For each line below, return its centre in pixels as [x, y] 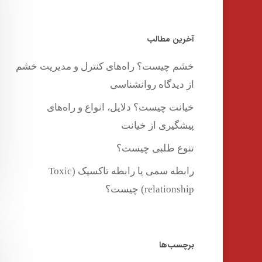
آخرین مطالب [171, 39]
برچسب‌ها [177, 245]
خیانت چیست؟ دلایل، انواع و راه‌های [121, 107]
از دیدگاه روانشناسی [152, 84]
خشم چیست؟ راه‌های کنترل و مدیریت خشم [105, 66]
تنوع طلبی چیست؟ [156, 148]
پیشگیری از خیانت [158, 125]
